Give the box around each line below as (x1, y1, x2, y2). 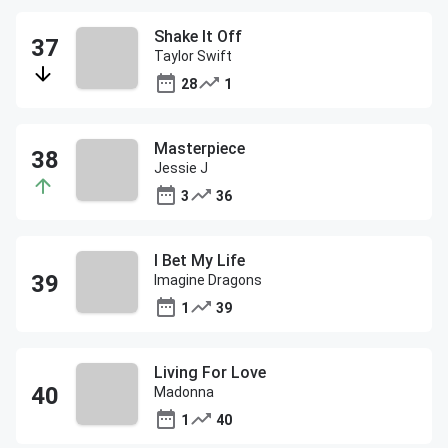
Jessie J (154, 160, 208, 176)
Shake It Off (154, 27, 242, 46)
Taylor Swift (154, 48, 232, 64)
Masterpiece (154, 139, 245, 158)
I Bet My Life (154, 251, 245, 270)
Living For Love (154, 363, 266, 382)
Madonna (154, 384, 214, 400)
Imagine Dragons (154, 272, 262, 288)
